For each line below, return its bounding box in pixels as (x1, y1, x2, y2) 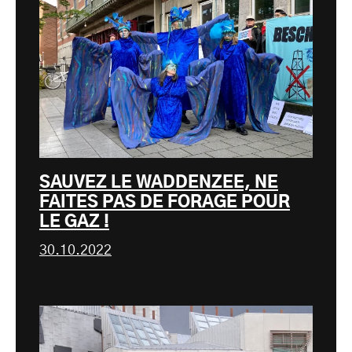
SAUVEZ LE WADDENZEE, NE (39, 174, 278, 192)
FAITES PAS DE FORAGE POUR (39, 194, 290, 211)
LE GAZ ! (39, 214, 109, 231)
